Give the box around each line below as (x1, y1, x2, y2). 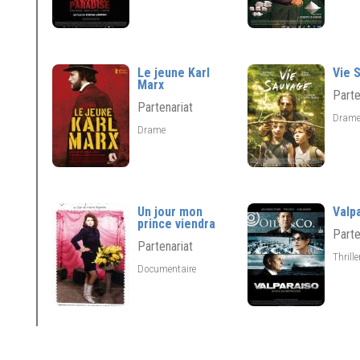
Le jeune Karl (137, 65, 210, 80)
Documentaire (137, 262, 198, 275)
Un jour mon (137, 204, 202, 219)
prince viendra (137, 216, 215, 231)
